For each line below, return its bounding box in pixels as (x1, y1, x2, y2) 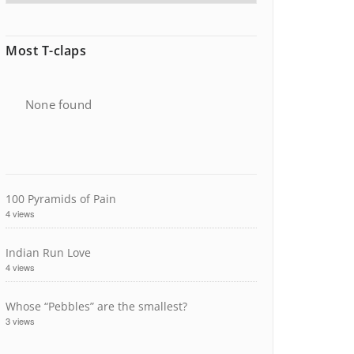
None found (25, 96, 92, 112)
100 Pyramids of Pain (6, 191, 116, 206)
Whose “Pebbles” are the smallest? (6, 299, 187, 314)
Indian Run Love (6, 245, 91, 260)
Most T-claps (6, 42, 86, 59)
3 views (6, 314, 35, 327)
